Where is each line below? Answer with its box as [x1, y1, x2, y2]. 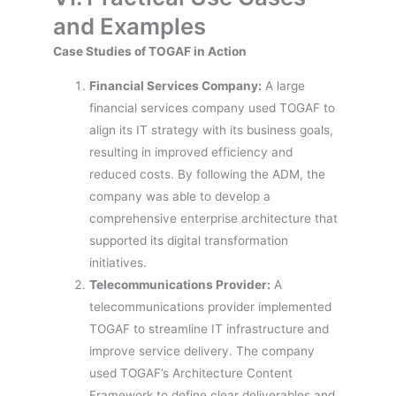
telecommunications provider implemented [89, 300, 332, 315]
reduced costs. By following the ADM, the [89, 167, 326, 182]
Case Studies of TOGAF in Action [53, 44, 247, 59]
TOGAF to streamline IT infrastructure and [89, 322, 330, 337]
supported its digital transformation [89, 233, 289, 248]
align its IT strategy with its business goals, [89, 123, 334, 138]
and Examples [53, 12, 206, 41]
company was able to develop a [89, 189, 271, 204]
